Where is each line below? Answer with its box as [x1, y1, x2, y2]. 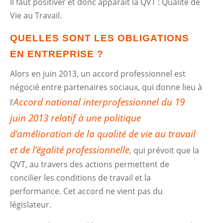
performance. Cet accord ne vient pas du [10, 186, 163, 197]
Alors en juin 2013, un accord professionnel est [10, 68, 186, 79]
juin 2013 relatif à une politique [10, 111, 141, 124]
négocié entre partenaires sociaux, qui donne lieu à [10, 82, 203, 93]
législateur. [10, 199, 52, 210]
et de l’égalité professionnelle [10, 143, 130, 156]
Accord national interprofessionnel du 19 [13, 96, 185, 109]
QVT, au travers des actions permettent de [10, 159, 170, 170]
